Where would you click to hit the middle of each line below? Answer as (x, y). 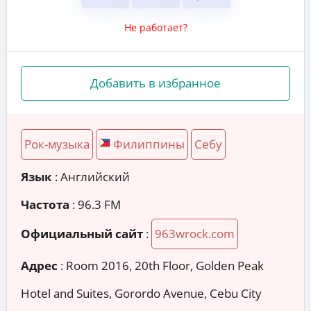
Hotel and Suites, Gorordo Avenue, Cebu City (141, 294)
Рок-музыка (57, 144)
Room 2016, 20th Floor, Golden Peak (165, 266)
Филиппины (149, 144)
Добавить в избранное (155, 83)
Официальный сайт (82, 233)
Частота (45, 204)
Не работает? (155, 27)
